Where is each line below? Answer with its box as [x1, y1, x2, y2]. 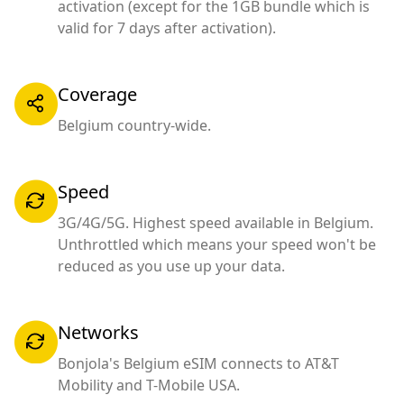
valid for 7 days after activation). [58, 17, 276, 38]
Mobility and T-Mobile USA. [58, 374, 240, 395]
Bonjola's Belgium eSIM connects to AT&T [58, 353, 339, 373]
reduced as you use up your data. [58, 255, 285, 276]
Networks [58, 319, 139, 344]
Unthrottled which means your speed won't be [58, 234, 376, 254]
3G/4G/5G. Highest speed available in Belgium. [58, 212, 373, 233]
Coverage [58, 81, 137, 106]
